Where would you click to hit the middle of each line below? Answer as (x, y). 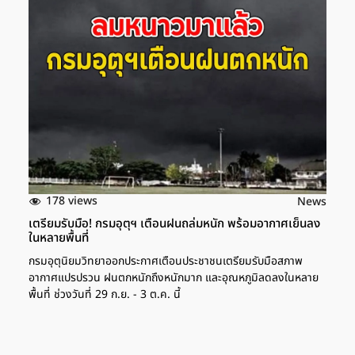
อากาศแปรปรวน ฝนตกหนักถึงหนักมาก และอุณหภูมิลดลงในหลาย (174, 277)
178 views (72, 201)
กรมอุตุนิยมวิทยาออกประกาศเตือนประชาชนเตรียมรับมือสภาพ (166, 261)
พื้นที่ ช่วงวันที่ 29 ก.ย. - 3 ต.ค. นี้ (105, 294)
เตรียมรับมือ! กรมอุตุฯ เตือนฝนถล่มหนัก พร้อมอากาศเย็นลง (174, 223)
